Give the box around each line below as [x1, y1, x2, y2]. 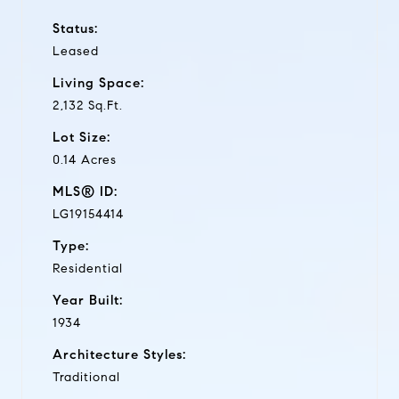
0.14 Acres [53, 151, 117, 167]
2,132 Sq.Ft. [53, 97, 123, 113]
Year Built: [53, 291, 123, 308]
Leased [53, 43, 99, 59]
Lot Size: [53, 128, 110, 145]
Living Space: [53, 74, 144, 91]
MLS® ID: [53, 183, 118, 199]
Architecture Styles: [53, 346, 186, 362]
